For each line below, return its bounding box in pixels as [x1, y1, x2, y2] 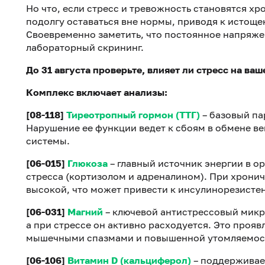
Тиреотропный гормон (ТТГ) [66, 109, 200, 121]
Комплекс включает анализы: [26, 86, 167, 99]
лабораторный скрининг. [26, 41, 144, 54]
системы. [26, 135, 70, 147]
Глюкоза [67, 157, 108, 170]
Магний [67, 206, 103, 218]
